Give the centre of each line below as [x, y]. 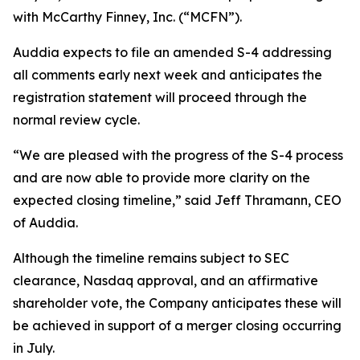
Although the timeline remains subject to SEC [151, 258]
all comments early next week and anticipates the [168, 75]
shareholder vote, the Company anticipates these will [177, 303]
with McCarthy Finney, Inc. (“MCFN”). [127, 17]
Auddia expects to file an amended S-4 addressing [172, 52]
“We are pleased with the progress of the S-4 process [178, 155]
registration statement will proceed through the [160, 97]
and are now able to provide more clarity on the [162, 178]
